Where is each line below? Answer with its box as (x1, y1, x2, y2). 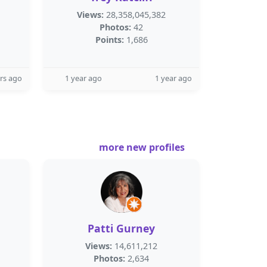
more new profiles (99, 141, 187, 154)
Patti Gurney (88, 221, 155, 235)
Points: (95, 34, 124, 45)
